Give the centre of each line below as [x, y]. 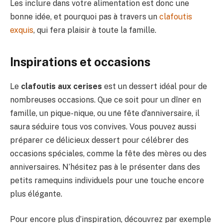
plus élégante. [36, 194]
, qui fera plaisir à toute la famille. [95, 30]
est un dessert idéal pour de [155, 86]
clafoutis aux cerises [61, 86]
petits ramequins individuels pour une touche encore [107, 180]
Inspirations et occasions [80, 61]
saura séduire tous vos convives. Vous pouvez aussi [103, 126]
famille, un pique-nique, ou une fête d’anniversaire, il [105, 113]
